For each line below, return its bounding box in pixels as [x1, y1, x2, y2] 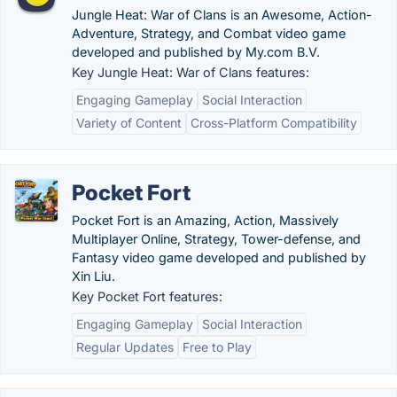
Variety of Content [76, 115, 182, 130]
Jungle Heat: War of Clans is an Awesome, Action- [72, 7, 372, 22]
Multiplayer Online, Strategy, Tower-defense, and [72, 231, 361, 246]
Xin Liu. [72, 269, 115, 284]
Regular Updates [76, 339, 174, 354]
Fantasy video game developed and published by [72, 250, 366, 265]
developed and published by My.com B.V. [72, 44, 320, 59]
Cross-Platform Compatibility [191, 115, 357, 130]
